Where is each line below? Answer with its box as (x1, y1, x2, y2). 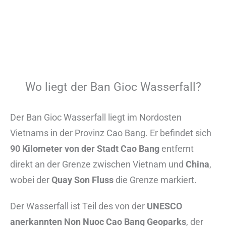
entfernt (159, 143, 194, 154)
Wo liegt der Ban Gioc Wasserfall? (25, 80, 201, 94)
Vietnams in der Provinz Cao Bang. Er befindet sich (10, 128, 211, 139)
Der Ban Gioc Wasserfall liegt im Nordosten (10, 112, 182, 123)
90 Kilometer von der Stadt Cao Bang (10, 143, 159, 154)
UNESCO (147, 201, 182, 212)
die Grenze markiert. (114, 175, 197, 186)
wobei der (10, 175, 51, 186)
